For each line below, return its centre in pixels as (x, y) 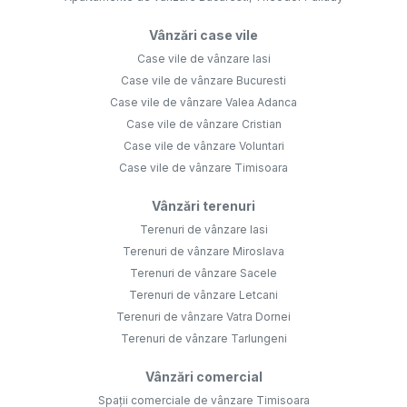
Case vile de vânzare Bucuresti (203, 81)
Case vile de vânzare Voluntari (203, 146)
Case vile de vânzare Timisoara (203, 168)
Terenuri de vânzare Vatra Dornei (203, 317)
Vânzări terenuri (203, 206)
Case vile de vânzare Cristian (203, 124)
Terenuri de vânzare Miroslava (203, 252)
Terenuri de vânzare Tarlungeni (203, 339)
